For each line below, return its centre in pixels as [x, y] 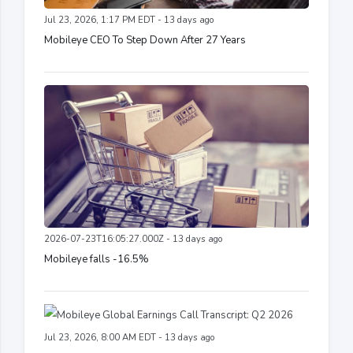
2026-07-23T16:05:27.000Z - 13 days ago [133, 240]
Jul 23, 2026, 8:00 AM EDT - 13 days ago [129, 338]
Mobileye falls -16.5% [97, 260]
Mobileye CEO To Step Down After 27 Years [145, 40]
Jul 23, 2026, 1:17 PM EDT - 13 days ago [129, 20]
